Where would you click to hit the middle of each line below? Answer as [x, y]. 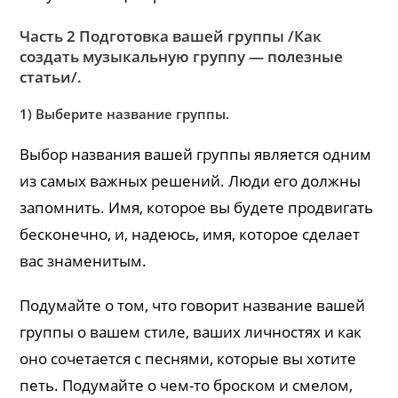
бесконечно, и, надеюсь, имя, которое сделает [190, 234]
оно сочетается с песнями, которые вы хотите [188, 358]
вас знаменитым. [84, 260]
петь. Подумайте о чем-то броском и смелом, [187, 385]
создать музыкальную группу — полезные [182, 56]
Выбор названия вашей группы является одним [196, 154]
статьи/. [51, 76]
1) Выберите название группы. [125, 113]
